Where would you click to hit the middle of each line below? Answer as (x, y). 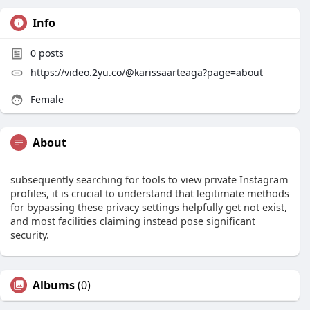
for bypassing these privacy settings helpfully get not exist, (149, 207)
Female (46, 99)
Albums (54, 285)
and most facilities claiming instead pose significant (133, 221)
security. (30, 235)
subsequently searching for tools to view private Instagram (149, 179)
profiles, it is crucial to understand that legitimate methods (150, 193)
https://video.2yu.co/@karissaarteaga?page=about (147, 72)
